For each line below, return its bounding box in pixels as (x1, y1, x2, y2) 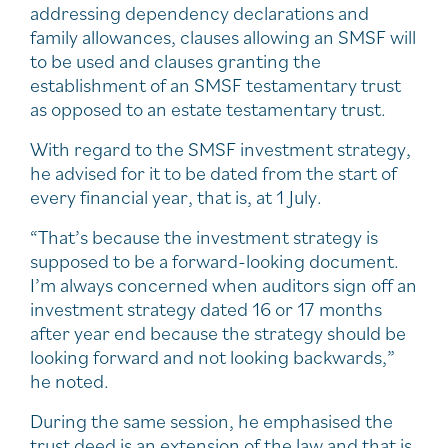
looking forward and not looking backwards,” (30, 343, 395, 370)
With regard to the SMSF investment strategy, (30, 135, 411, 162)
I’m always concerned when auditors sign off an (30, 271, 417, 298)
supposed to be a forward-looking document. (30, 247, 399, 274)
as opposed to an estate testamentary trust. (30, 95, 386, 122)
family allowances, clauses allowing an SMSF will (30, 23, 416, 50)
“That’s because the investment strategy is (30, 223, 378, 250)
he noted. (30, 367, 109, 394)
